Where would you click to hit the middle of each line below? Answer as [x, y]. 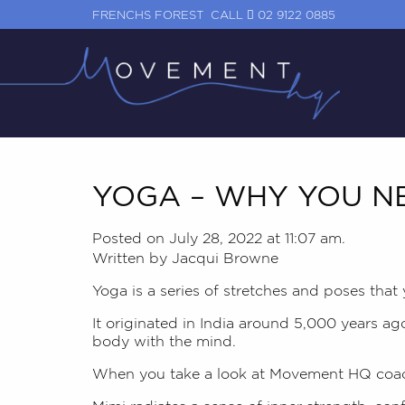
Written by [132, 258]
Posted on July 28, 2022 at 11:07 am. [219, 238]
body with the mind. [164, 341]
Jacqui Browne [225, 258]
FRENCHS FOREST [150, 14]
